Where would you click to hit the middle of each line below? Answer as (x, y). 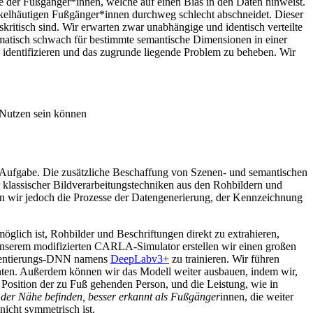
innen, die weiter (257, 297)
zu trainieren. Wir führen (224, 259)
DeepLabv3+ (140, 259)
